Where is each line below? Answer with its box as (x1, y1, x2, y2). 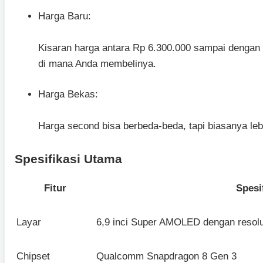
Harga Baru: (38, 10, 91, 22)
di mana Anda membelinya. (38, 58, 156, 69)
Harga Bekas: (38, 89, 98, 100)
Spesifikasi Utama (15, 151, 122, 166)
